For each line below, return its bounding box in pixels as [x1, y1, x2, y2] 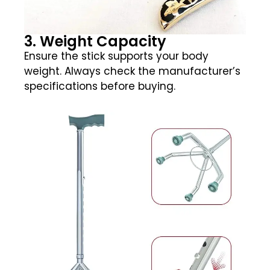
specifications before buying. [24, 79, 175, 94]
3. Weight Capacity [24, 31, 166, 52]
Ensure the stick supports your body [24, 49, 209, 64]
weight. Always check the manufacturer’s [24, 64, 240, 79]
